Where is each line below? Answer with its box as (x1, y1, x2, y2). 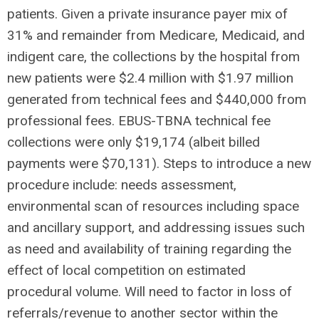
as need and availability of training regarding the (7, 240, 291, 257)
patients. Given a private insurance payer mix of (7, 5, 288, 22)
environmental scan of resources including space (7, 197, 299, 214)
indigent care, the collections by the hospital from (7, 48, 300, 65)
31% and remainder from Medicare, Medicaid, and (7, 26, 305, 43)
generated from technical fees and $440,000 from (7, 90, 306, 108)
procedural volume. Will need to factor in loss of (7, 283, 292, 300)
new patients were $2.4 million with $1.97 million (7, 69, 293, 86)
